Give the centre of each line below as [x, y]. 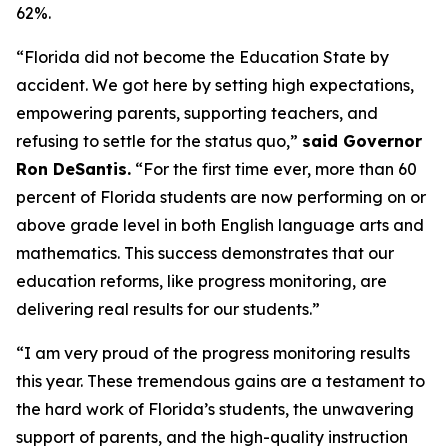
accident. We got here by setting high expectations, [215, 85]
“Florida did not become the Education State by [202, 57]
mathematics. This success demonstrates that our [205, 253]
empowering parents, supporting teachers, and [197, 113]
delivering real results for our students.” [168, 309]
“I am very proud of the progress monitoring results [213, 353]
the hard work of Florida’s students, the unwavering [215, 409]
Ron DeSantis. [73, 169]
